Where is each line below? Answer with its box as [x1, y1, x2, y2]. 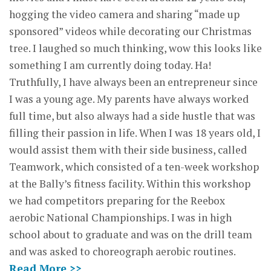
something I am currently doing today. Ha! [9, 57, 211, 72]
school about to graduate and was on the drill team [9, 227, 252, 241]
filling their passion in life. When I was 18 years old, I [9, 125, 261, 140]
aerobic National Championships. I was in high [9, 210, 232, 224]
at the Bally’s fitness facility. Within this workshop [9, 176, 250, 191]
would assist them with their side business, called [9, 142, 247, 157]
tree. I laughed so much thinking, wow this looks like [9, 41, 262, 55]
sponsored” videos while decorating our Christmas [9, 24, 252, 38]
